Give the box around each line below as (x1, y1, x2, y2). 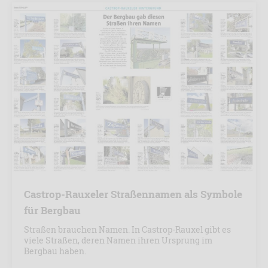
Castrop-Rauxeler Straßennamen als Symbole (24, 187, 242, 201)
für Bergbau (24, 203, 81, 217)
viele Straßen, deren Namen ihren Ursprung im (24, 234, 212, 246)
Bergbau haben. (24, 245, 86, 257)
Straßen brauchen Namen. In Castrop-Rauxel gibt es (24, 223, 231, 235)
